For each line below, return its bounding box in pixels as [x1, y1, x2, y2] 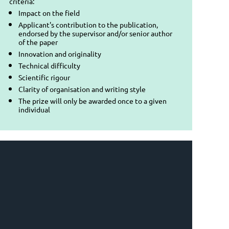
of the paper [18, 37, 58, 47]
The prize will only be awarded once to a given [18, 96, 167, 105]
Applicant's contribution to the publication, [18, 19, 158, 29]
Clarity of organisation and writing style [18, 84, 146, 94]
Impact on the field [18, 8, 80, 17]
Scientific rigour [18, 72, 70, 82]
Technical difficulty [18, 60, 80, 70]
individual [18, 104, 50, 114]
